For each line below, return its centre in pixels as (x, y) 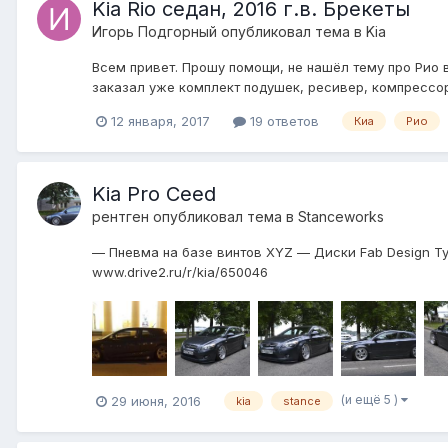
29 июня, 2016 (156, 400)
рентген (120, 216)
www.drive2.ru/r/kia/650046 (180, 271)
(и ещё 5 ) (371, 400)
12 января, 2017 (160, 120)
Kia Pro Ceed (154, 193)
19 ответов (282, 120)
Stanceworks (341, 216)
